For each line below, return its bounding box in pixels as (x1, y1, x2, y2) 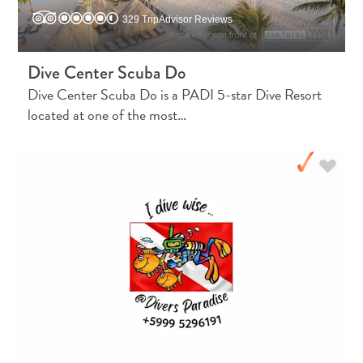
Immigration (19, 293, 96, 306)
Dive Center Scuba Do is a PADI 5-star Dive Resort (28, 83, 322, 105)
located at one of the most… (28, 104, 187, 126)
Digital (19, 272, 62, 286)
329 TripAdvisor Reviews (122, 14, 233, 25)
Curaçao (19, 333, 75, 347)
